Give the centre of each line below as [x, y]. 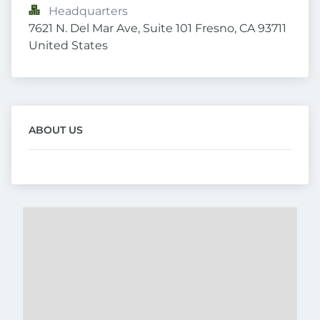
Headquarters [88, 11]
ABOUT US [56, 130]
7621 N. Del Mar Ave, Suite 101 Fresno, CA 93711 [157, 28]
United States [68, 45]
